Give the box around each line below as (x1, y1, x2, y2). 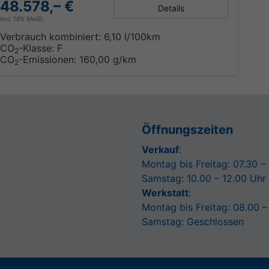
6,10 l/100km (103, 30, 160, 43)
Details (157, 2, 184, 13)
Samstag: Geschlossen (142, 215, 244, 228)
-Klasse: (18, 41, 54, 54)
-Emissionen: (18, 53, 79, 65)
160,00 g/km (79, 53, 136, 65)
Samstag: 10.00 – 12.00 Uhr (142, 172, 266, 184)
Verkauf (142, 143, 179, 156)
